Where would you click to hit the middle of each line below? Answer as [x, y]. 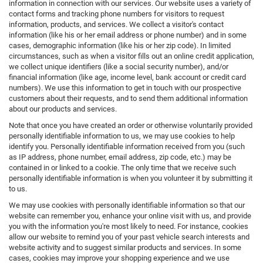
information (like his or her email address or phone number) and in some [128, 35]
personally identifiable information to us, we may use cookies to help [122, 136]
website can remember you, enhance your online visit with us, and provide [130, 216]
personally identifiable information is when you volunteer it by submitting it [131, 178]
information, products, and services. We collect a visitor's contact [116, 25]
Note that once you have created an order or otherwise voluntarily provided [131, 126]
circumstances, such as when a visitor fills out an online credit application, [131, 56]
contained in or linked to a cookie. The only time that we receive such [122, 168]
